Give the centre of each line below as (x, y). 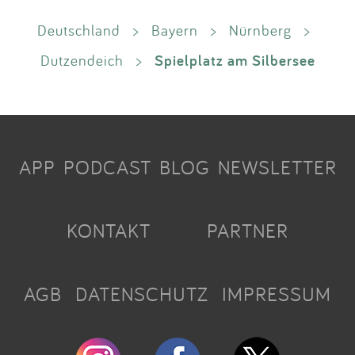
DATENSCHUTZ (142, 294)
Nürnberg (260, 30)
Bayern (175, 30)
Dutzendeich (82, 60)
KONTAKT (109, 230)
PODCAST (107, 167)
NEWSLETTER (277, 167)
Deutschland (79, 30)
